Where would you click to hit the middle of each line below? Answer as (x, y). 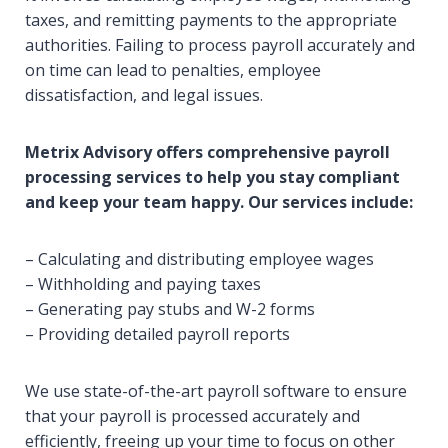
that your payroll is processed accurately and (192, 416)
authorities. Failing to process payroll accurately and (220, 45)
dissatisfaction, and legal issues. (144, 95)
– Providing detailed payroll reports (157, 334)
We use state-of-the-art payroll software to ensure (216, 391)
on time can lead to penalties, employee (173, 70)
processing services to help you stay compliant (212, 177)
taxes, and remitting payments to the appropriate (211, 20)
